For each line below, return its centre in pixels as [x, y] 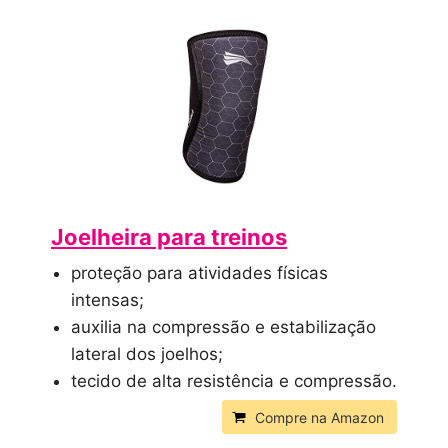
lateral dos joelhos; [147, 354]
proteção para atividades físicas [199, 273]
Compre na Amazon [319, 418]
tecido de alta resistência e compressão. [234, 381]
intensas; [107, 300]
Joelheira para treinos [169, 237]
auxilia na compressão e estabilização [223, 327]
